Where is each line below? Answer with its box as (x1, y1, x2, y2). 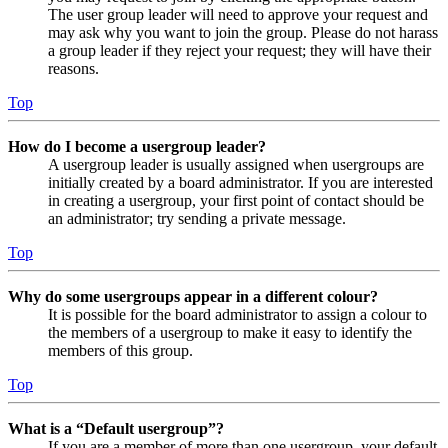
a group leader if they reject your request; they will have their (48, 41, 431, 59)
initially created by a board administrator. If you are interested (48, 173, 433, 191)
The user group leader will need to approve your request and (48, 5, 428, 23)
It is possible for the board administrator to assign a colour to (48, 305, 427, 323)
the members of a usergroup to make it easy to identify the (48, 323, 412, 341)
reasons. (48, 59, 99, 77)
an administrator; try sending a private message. (48, 209, 346, 227)
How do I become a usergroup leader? (8, 137, 266, 155)
